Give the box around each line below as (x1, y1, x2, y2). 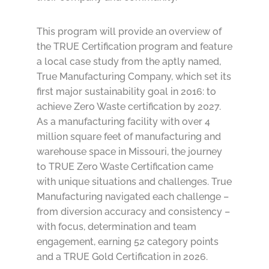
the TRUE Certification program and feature (36, 41, 232, 53)
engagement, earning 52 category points (36, 236, 219, 248)
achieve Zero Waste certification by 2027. (36, 101, 221, 113)
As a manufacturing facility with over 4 (36, 116, 210, 128)
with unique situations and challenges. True (36, 176, 232, 188)
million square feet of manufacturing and (36, 131, 221, 143)
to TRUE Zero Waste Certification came (36, 161, 213, 173)
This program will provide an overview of (36, 26, 222, 38)
